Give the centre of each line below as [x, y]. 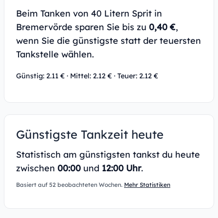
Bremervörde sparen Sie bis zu [82, 27]
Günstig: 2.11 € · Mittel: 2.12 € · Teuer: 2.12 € [87, 76]
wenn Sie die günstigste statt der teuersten [109, 41]
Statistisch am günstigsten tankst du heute [108, 154]
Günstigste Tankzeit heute [90, 134]
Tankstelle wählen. [55, 54]
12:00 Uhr [121, 168]
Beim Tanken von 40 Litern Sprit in [89, 13]
